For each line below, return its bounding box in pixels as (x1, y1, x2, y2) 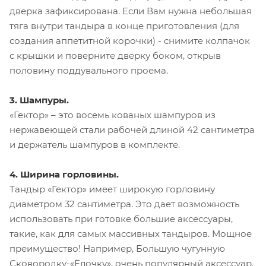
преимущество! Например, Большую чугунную (9, 242, 225, 254)
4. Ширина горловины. (9, 168, 119, 180)
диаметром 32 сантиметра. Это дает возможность (9, 198, 239, 210)
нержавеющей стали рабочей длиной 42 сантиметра (9, 123, 255, 135)
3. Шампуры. (9, 94, 69, 106)
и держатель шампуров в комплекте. (9, 138, 180, 150)
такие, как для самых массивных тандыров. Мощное (9, 227, 252, 239)
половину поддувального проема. (9, 64, 168, 76)
